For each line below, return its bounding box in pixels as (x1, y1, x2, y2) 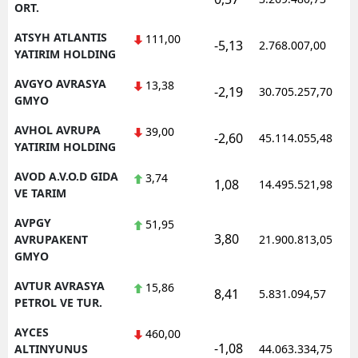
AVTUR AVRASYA (14, 277, 105, 293)
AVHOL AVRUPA (14, 121, 101, 137)
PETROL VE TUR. (14, 294, 102, 310)
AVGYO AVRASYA (14, 75, 106, 91)
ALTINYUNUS (14, 340, 88, 356)
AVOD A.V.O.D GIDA (14, 168, 118, 184)
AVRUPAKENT (14, 231, 88, 247)
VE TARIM (14, 185, 66, 201)
